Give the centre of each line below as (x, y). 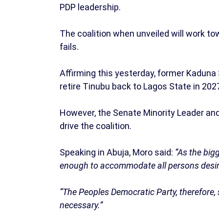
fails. (69, 47)
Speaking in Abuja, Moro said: (116, 153)
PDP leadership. (90, 7)
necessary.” (81, 205)
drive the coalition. (96, 126)
